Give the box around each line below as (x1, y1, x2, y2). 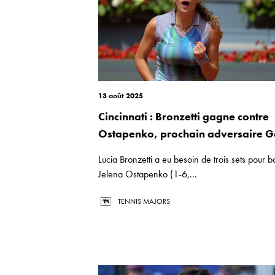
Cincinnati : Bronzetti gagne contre (98, 109, 269, 123)
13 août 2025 (98, 91, 143, 101)
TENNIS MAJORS (118, 196, 170, 206)
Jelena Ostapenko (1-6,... (98, 168, 197, 180)
